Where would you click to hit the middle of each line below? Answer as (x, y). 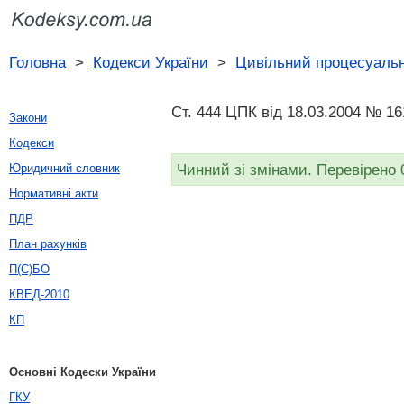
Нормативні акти (54, 193)
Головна (37, 62)
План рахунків (48, 244)
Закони (28, 118)
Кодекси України (151, 62)
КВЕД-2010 (39, 294)
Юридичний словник (64, 168)
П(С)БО (29, 269)
